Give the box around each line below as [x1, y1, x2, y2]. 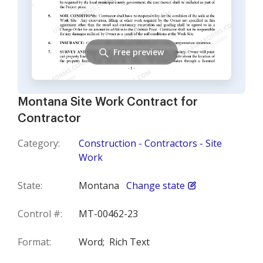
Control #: [18, 207, 62, 220]
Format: [18, 235, 51, 248]
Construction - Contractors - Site [79, 137, 222, 150]
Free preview [113, 46, 164, 58]
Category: [18, 137, 60, 150]
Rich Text [109, 235, 150, 248]
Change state [126, 179, 185, 192]
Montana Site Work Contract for [18, 96, 198, 108]
